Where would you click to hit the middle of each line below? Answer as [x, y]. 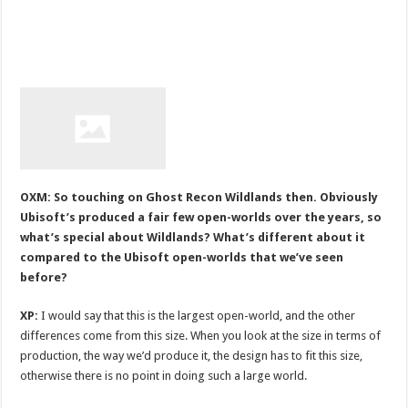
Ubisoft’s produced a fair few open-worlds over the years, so [201, 217]
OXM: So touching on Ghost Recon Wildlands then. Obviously [199, 197]
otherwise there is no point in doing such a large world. [164, 375]
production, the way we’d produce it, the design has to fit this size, [192, 355]
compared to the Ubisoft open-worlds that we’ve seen [182, 257]
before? [44, 277]
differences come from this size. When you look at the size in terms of [201, 335]
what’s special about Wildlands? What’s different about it [193, 237]
